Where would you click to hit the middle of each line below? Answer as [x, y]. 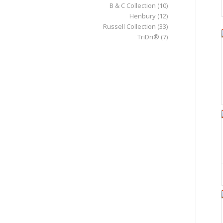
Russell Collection [129, 26]
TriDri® [148, 37]
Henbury [142, 16]
